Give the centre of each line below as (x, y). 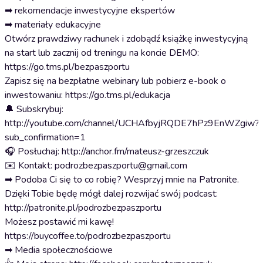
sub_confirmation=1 (46, 137)
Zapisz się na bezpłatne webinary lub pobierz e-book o (115, 81)
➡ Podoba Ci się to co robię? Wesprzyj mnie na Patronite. (122, 180)
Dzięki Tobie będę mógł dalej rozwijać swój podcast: (111, 194)
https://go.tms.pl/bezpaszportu (68, 67)
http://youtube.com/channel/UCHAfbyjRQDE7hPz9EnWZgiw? (132, 123)
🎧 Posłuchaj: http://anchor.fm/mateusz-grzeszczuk (108, 151)
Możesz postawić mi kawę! (59, 222)
